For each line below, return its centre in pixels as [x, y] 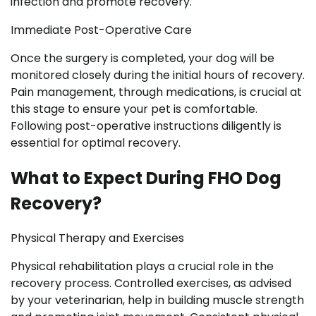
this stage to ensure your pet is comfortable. [134, 109]
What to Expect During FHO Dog [146, 178]
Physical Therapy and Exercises [97, 238]
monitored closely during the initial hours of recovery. [158, 75]
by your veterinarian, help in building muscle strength [157, 300]
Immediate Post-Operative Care [101, 30]
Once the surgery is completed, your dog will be [142, 58]
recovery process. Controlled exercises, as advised [151, 284]
